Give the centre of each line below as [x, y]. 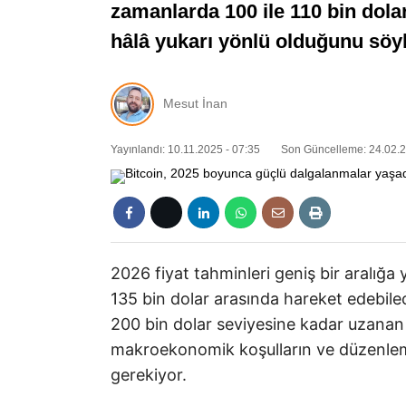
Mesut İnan [195, 104]
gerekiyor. [149, 374]
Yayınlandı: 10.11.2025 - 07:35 [185, 149]
